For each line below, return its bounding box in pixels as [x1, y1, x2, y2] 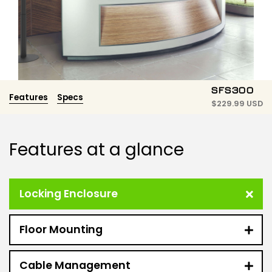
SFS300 [211, 87, 254, 96]
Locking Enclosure [19, 186, 118, 202]
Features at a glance [9, 138, 184, 162]
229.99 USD [217, 98, 263, 109]
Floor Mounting [19, 222, 103, 237]
